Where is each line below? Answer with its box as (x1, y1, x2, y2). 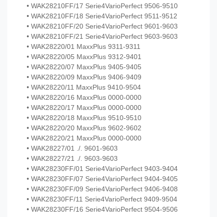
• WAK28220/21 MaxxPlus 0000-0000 (27, 134, 141, 142)
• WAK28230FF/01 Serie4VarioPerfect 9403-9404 (27, 165, 178, 173)
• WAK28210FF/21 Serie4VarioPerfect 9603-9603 (27, 32, 178, 41)
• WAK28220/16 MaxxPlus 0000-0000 (27, 93, 141, 102)
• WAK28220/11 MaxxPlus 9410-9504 (27, 83, 141, 92)
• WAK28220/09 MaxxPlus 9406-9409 (27, 73, 141, 81)
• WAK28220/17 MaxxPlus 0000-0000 (27, 104, 141, 112)
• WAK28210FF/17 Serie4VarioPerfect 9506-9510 (27, 2, 178, 10)
